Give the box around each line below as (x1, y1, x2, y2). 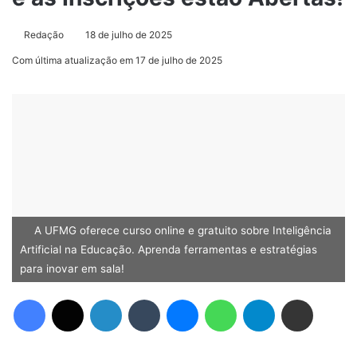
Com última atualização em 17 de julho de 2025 (12, 54, 222, 67)
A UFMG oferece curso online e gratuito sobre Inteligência (31, 224, 331, 237)
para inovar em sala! (20, 262, 124, 276)
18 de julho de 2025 (85, 29, 172, 41)
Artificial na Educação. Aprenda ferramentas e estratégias (20, 243, 317, 257)
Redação (24, 29, 64, 41)
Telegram (275, 292, 285, 308)
